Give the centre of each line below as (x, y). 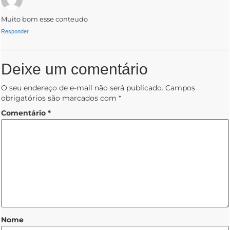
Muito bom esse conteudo (44, 20)
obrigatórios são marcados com (60, 98)
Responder (15, 32)
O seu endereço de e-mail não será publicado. (82, 88)
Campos (180, 88)
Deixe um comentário (74, 69)
